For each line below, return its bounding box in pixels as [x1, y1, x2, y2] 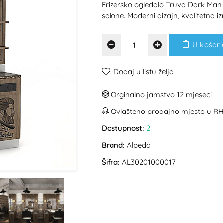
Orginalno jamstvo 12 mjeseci [109, 90, 212, 99]
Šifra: [102, 157, 120, 167]
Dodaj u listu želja [113, 67, 174, 76]
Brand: [102, 140, 125, 150]
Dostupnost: [102, 123, 144, 133]
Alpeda [127, 140, 151, 150]
